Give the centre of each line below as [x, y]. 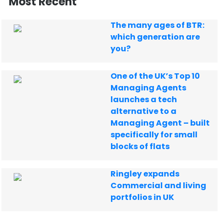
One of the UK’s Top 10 [155, 76]
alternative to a [144, 111]
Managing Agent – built [160, 123]
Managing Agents [149, 88]
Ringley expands [145, 174]
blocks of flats [140, 146]
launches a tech [144, 99]
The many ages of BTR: [158, 25]
